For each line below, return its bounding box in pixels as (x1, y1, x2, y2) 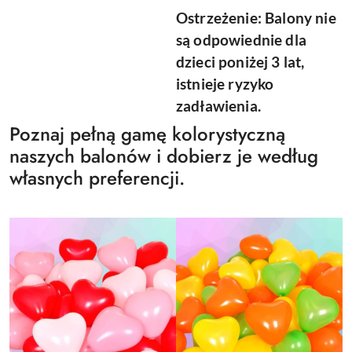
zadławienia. (176, 97, 261, 115)
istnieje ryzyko (176, 75, 274, 93)
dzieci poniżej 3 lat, (176, 53, 305, 71)
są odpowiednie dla (176, 31, 306, 49)
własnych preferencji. (9, 164, 185, 192)
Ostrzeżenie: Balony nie (176, 9, 336, 27)
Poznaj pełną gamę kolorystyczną (9, 120, 285, 148)
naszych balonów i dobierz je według (9, 142, 318, 170)
